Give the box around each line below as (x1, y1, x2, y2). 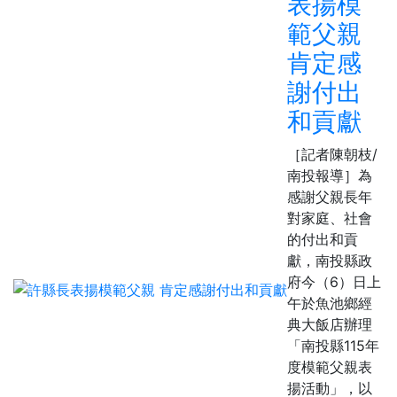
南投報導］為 (287, 166, 372, 184)
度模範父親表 (287, 357, 372, 376)
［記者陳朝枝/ (287, 144, 378, 163)
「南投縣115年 (287, 336, 379, 354)
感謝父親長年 (287, 187, 372, 206)
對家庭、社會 (287, 208, 372, 227)
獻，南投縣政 (287, 251, 372, 269)
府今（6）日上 (287, 272, 381, 291)
